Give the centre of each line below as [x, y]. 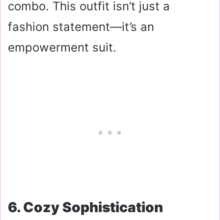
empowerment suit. [62, 47]
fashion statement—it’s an [81, 27]
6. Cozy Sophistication [85, 207]
